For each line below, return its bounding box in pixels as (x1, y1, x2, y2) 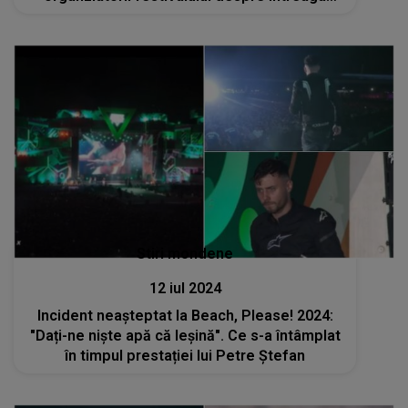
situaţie (159, 7, 211, 25)
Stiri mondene (137, 245, 234, 263)
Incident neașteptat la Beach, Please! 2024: (36, 307, 333, 325)
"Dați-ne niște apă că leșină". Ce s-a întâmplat (29, 327, 341, 345)
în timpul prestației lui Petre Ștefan (65, 347, 306, 365)
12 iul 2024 (148, 280, 221, 298)
